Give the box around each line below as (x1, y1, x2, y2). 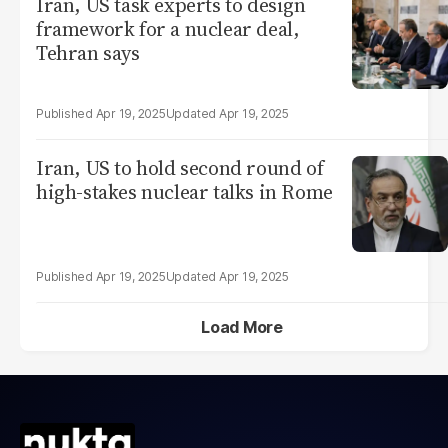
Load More (201, 317, 283, 337)
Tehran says (36, 39, 140, 67)
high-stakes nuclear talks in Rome (36, 178, 333, 206)
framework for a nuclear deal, (36, 15, 300, 43)
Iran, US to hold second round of (36, 154, 324, 182)
